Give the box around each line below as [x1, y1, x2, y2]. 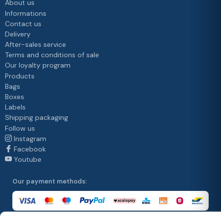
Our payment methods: [12, 177, 87, 186]
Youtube [14, 155, 41, 164]
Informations [5, 9, 46, 18]
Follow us [5, 124, 35, 133]
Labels [5, 103, 26, 112]
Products [5, 72, 35, 81]
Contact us [5, 19, 41, 29]
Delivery [5, 30, 31, 39]
